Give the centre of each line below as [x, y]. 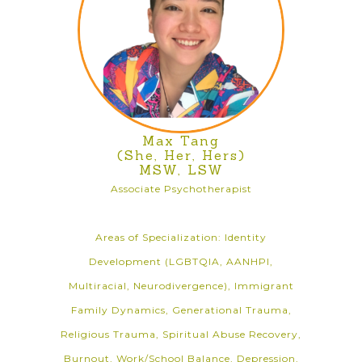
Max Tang [181, 141]
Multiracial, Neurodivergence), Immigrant [181, 286]
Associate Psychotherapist [181, 189]
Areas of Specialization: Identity [181, 237]
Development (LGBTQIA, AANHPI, [181, 261]
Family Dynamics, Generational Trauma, [181, 310]
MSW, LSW [181, 170]
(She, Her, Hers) [181, 155]
